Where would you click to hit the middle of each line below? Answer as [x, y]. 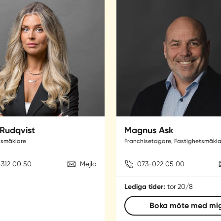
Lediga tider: [145, 187]
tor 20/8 [180, 187]
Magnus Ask [149, 130]
